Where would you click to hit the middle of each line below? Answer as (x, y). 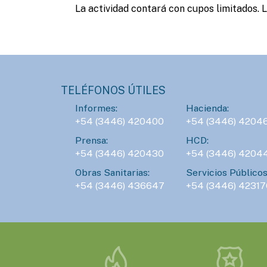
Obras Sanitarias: (112, 173)
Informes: (96, 108)
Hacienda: (207, 108)
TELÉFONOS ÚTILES (113, 90)
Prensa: (91, 140)
